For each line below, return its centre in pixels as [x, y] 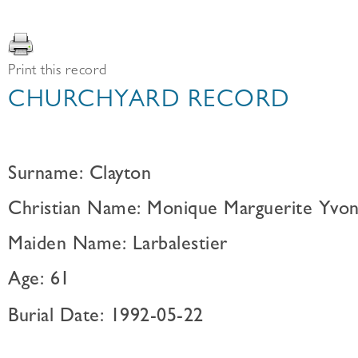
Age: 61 [39, 281]
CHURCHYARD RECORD [149, 102]
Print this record [58, 72]
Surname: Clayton [80, 176]
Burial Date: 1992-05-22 [106, 318]
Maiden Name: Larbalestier [118, 246]
